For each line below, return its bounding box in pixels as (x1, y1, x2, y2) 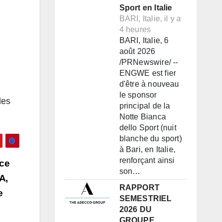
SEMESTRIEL (119, 194, 172, 203)
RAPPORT (119, 183, 160, 192)
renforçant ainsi (119, 156, 175, 165)
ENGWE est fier (119, 69, 176, 78)
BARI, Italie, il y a (119, 14, 181, 23)
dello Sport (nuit (119, 123, 176, 132)
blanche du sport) (119, 134, 182, 143)
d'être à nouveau (119, 80, 179, 89)
